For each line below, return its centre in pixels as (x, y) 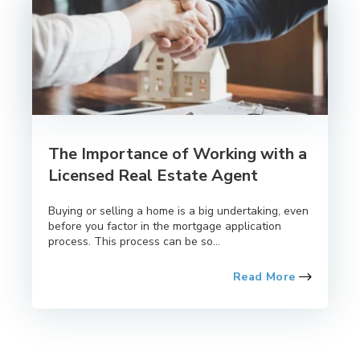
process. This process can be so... (134, 242)
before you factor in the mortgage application (165, 227)
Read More (266, 277)
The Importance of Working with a (178, 154)
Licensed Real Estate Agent (153, 176)
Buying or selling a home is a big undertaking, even (178, 211)
